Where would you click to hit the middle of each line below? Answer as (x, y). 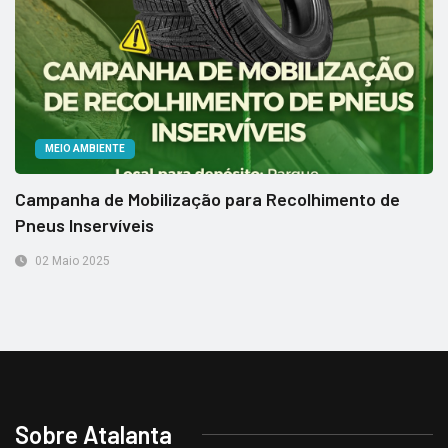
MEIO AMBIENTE (85, 148)
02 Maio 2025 (71, 260)
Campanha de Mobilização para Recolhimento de (207, 198)
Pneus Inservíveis (84, 224)
